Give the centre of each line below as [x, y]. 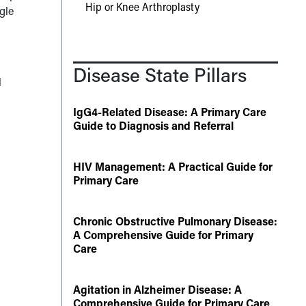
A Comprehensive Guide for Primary [163, 235]
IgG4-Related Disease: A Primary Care [169, 112]
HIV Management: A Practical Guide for [172, 167]
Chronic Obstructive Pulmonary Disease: [175, 221]
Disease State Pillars [159, 75]
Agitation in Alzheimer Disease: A [157, 290]
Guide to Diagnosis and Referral [153, 126]
